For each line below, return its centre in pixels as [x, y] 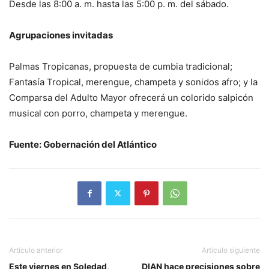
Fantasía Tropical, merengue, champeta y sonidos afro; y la [133, 82]
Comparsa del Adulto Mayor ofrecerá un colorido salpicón [131, 97]
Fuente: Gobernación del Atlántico [83, 144]
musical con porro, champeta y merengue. [98, 113]
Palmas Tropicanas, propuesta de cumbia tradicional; [121, 66]
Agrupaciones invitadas [61, 35]
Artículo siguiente [231, 250]
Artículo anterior [36, 250]
